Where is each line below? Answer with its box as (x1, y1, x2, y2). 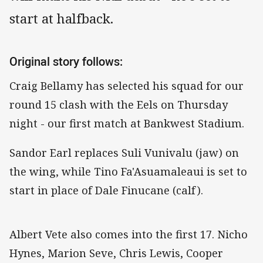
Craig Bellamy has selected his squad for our (9, 78, 244, 93)
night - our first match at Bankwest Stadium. (9, 116, 244, 130)
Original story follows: (9, 53, 123, 70)
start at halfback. (9, 9, 113, 28)
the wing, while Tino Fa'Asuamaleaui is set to (9, 164, 247, 179)
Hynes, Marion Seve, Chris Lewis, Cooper (9, 246, 223, 261)
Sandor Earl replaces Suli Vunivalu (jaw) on (9, 146, 239, 160)
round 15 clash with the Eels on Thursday (9, 97, 228, 112)
